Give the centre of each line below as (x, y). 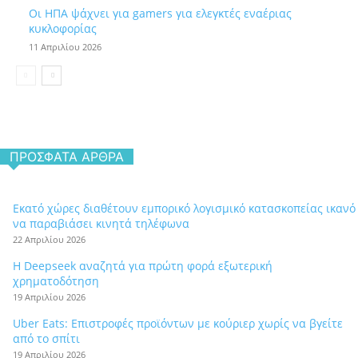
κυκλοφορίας (63, 29)
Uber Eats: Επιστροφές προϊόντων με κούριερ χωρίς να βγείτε (178, 324)
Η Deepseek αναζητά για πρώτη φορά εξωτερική (143, 266)
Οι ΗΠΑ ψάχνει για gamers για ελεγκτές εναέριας (160, 14)
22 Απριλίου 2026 (49, 240)
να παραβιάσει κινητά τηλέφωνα (101, 224)
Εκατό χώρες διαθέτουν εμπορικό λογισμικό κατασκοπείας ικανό (184, 209)
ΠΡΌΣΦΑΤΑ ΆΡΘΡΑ (67, 157)
